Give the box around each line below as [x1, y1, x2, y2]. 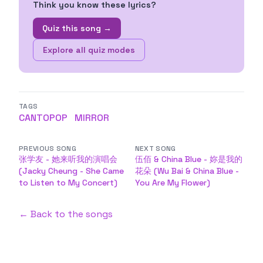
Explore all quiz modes [43, 45, 135, 55]
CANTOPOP [19, 112, 68, 124]
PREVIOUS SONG [19, 144, 76, 153]
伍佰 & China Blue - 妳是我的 [134, 154, 242, 164]
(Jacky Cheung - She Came [19, 166, 124, 176]
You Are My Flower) [134, 177, 210, 188]
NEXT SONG [134, 144, 176, 153]
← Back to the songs [19, 208, 113, 220]
